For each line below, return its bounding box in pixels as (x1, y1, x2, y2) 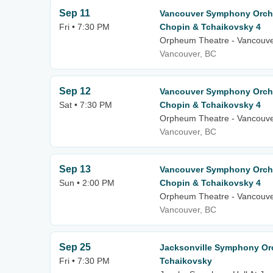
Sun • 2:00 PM (59, 178, 115, 188)
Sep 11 (59, 8, 90, 18)
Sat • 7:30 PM (59, 100, 112, 110)
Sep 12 (59, 86, 91, 96)
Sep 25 (59, 242, 91, 252)
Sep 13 (59, 164, 91, 174)
